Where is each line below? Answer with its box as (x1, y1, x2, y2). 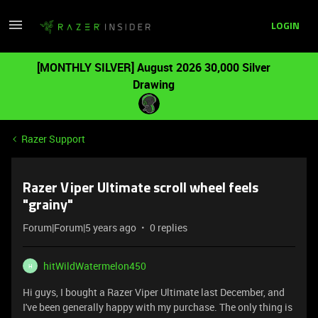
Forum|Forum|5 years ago (23, 221, 136, 234)
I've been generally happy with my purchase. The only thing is (23, 300, 292, 314)
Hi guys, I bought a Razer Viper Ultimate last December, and (23, 285, 285, 299)
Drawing (132, 77, 175, 92)
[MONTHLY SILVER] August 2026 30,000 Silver (36, 60, 270, 75)
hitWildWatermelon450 (43, 259, 146, 273)
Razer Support (21, 132, 85, 146)
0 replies (150, 221, 187, 234)
